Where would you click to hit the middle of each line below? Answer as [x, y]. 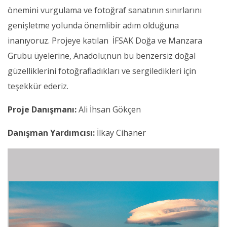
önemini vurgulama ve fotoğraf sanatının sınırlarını [105, 10]
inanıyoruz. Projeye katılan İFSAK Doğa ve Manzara [105, 41]
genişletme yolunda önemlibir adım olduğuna [93, 26]
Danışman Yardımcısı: [51, 133]
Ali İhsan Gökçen [109, 110]
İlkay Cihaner [120, 133]
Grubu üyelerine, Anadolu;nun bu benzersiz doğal [102, 56]
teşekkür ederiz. [38, 86]
